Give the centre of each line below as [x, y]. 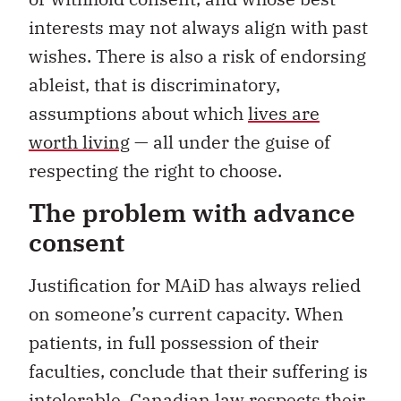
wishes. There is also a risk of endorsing [197, 55]
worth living [79, 141]
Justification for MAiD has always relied [195, 286]
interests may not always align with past [198, 27]
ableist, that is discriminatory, [154, 84]
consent [77, 243]
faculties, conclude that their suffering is [198, 371]
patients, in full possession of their [174, 343]
